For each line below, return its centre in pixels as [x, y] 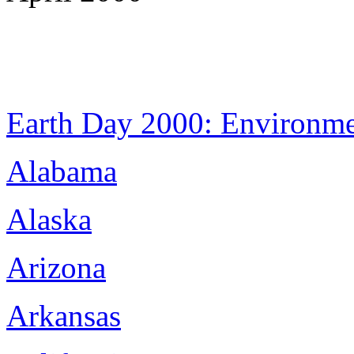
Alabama [62, 171]
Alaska [49, 219]
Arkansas [64, 316]
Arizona [56, 267]
